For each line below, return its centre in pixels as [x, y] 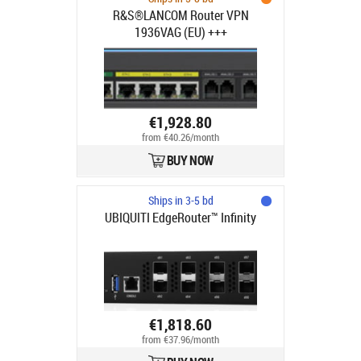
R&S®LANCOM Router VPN [180, 15]
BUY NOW [190, 160]
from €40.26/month [180, 138]
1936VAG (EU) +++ [180, 32]
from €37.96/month [180, 340]
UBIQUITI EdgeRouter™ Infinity [180, 218]
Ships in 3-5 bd [180, 200]
